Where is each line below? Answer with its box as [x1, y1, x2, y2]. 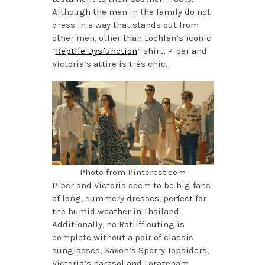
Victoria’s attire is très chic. [51, 58, 167, 69]
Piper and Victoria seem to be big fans [51, 179, 211, 190]
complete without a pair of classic [51, 231, 193, 243]
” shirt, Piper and [137, 45, 207, 56]
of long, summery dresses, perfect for [51, 192, 206, 203]
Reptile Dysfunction [55, 45, 137, 56]
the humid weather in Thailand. [51, 205, 181, 216]
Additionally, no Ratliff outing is [51, 218, 185, 230]
